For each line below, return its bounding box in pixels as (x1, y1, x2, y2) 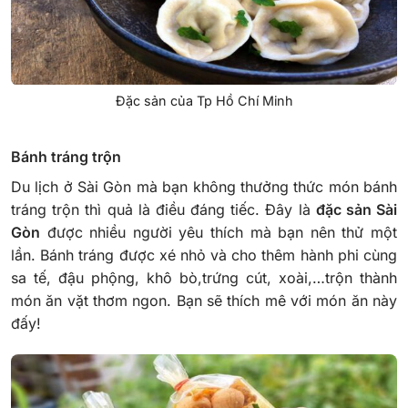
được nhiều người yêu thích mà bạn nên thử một (40, 223, 397, 242)
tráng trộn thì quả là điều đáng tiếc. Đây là (11, 200, 316, 219)
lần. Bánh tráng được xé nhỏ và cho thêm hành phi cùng (11, 246, 397, 265)
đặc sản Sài (315, 200, 398, 219)
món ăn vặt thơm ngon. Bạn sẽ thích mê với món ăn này (11, 291, 397, 311)
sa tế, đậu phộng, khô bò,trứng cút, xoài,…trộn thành (11, 269, 397, 288)
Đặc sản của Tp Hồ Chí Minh (115, 93, 293, 109)
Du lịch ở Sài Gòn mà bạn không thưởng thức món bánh (11, 178, 397, 197)
